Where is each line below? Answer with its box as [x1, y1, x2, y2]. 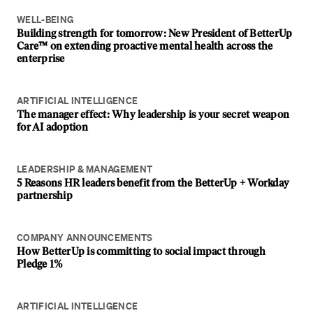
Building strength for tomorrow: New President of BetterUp [17, 27, 293, 40]
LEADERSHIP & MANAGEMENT [17, 163, 153, 175]
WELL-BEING [17, 13, 74, 26]
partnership [17, 189, 73, 202]
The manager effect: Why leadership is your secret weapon [17, 108, 289, 121]
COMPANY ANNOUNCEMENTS [17, 231, 153, 244]
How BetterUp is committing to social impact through [17, 245, 265, 258]
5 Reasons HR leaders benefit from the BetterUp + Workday [17, 177, 289, 189]
